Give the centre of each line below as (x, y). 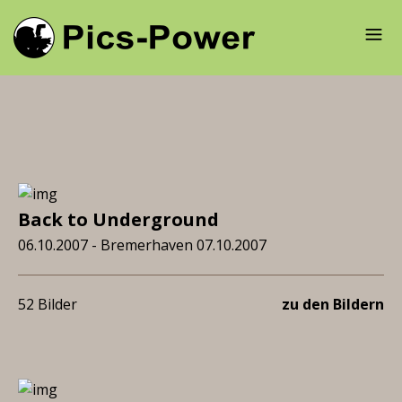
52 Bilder (48, 304)
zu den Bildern (333, 304)
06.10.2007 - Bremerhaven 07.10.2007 (142, 245)
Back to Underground (118, 219)
